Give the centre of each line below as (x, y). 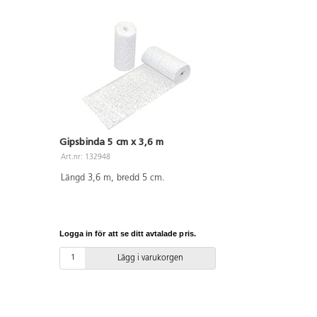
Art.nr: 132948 (86, 157)
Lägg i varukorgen (150, 258)
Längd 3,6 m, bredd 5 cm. (113, 178)
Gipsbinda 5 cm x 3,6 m (111, 142)
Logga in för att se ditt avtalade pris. (128, 234)
